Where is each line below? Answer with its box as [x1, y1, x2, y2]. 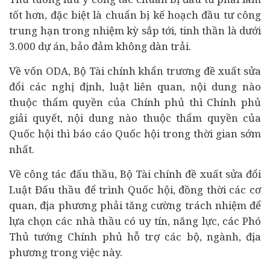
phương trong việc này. [9, 245, 122, 259]
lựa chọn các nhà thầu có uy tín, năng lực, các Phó [9, 214, 261, 228]
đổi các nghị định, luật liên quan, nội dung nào [9, 80, 261, 93]
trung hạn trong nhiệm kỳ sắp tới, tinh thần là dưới [9, 24, 261, 37]
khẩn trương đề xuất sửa [135, 64, 262, 78]
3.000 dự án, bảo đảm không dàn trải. [9, 39, 191, 53]
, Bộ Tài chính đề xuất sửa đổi [114, 167, 262, 181]
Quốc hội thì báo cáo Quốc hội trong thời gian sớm [9, 127, 261, 140]
